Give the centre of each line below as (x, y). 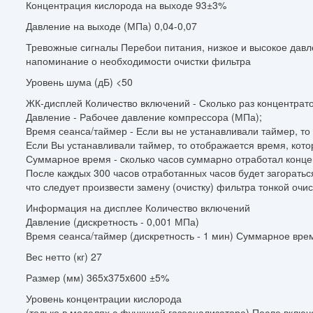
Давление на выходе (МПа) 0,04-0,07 (111, 26)
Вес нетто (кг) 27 (64, 256)
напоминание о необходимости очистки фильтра (138, 60)
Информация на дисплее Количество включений (138, 207)
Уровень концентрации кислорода (104, 298)
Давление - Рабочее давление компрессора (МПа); (144, 116)
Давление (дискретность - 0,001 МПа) (112, 221)
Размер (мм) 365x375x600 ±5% (97, 277)
